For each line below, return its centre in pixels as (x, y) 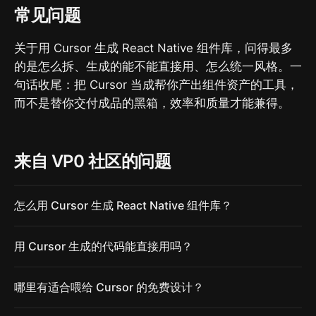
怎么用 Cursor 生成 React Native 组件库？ (123, 206)
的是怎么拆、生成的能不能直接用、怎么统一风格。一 (158, 67)
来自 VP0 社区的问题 (93, 162)
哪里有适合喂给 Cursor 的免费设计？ (109, 287)
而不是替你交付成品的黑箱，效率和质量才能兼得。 (152, 103)
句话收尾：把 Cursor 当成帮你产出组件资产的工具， (156, 85)
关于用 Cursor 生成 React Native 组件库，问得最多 (153, 48)
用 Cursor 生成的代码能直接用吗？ (103, 247)
